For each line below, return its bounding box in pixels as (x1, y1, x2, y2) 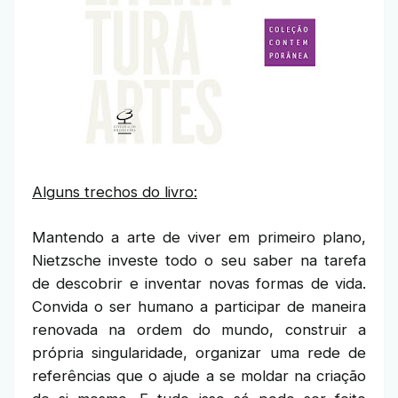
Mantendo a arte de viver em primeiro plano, (32, 228, 366, 246)
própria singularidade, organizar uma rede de (32, 344, 366, 362)
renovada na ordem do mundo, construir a (32, 321, 366, 338)
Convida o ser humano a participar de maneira (32, 298, 366, 315)
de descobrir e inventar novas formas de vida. (32, 275, 366, 292)
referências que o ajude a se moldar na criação (32, 367, 366, 385)
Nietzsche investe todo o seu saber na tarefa (32, 251, 366, 269)
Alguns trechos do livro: (32, 183, 197, 201)
